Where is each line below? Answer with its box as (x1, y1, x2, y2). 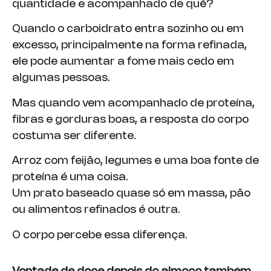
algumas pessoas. (12, 73, 110, 83)
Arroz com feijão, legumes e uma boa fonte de (12, 156, 259, 166)
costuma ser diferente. (12, 131, 136, 141)
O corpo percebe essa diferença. (12, 230, 188, 240)
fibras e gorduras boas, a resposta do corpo (12, 114, 249, 125)
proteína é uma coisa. (12, 172, 128, 183)
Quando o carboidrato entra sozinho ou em (12, 24, 244, 34)
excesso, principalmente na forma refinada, (12, 41, 247, 51)
